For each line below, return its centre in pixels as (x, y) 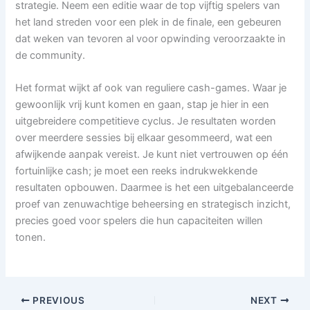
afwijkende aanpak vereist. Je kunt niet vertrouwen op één (152, 154)
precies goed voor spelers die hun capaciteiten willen (139, 220)
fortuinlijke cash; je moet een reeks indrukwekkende (137, 171)
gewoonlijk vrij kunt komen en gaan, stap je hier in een (143, 104)
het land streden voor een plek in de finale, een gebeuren (149, 22)
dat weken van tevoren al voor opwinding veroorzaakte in (151, 38)
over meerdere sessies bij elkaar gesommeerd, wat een (144, 137)
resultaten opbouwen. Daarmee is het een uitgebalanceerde (155, 187)
